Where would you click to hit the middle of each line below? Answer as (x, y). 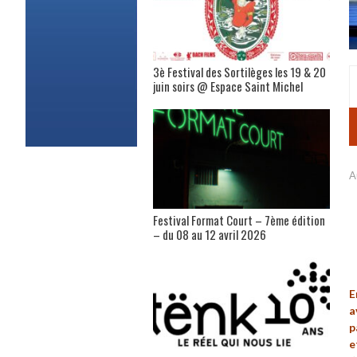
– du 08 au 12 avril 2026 (210, 235)
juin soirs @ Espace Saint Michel (228, 86)
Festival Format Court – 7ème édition (239, 220)
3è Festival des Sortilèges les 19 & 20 (239, 72)
